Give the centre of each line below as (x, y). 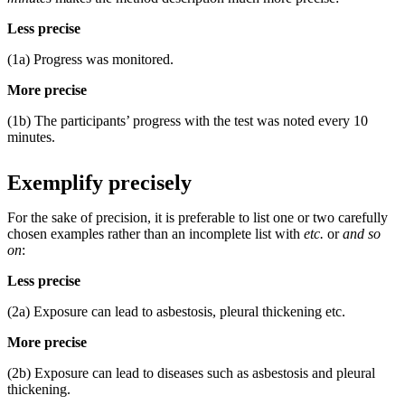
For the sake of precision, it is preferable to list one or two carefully (198, 217)
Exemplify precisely (99, 182)
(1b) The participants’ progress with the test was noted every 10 (188, 120)
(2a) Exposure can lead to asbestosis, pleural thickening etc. (176, 311)
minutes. (31, 137)
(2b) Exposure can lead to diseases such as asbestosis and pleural (191, 372)
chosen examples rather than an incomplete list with (155, 233)
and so (362, 233)
